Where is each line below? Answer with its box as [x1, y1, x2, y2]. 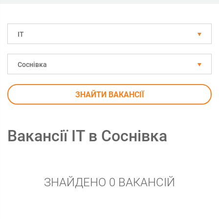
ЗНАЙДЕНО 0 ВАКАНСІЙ [44, 175, 175, 189]
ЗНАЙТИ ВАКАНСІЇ [75, 90, 144, 99]
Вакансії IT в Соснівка [7, 127, 167, 145]
